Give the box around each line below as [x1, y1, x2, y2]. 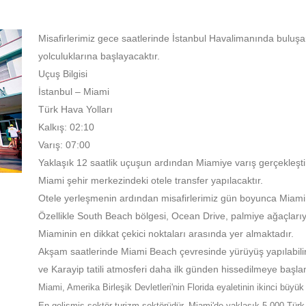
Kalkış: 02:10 [38, 122, 94, 133]
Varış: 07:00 [38, 139, 90, 151]
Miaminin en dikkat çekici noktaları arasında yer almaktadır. [38, 228, 294, 240]
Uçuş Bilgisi [38, 68, 87, 80]
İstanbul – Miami [38, 86, 109, 98]
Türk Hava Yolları [38, 104, 113, 115]
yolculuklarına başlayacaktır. [38, 51, 160, 62]
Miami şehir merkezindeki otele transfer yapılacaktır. [38, 175, 263, 186]
